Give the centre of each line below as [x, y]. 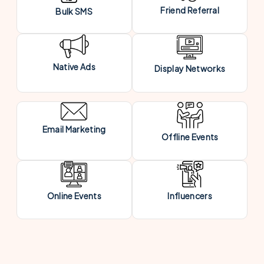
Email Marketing [74, 129]
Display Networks [190, 68]
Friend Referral [190, 10]
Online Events [74, 196]
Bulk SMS [74, 11]
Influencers [190, 196]
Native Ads [74, 66]
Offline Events [190, 137]
